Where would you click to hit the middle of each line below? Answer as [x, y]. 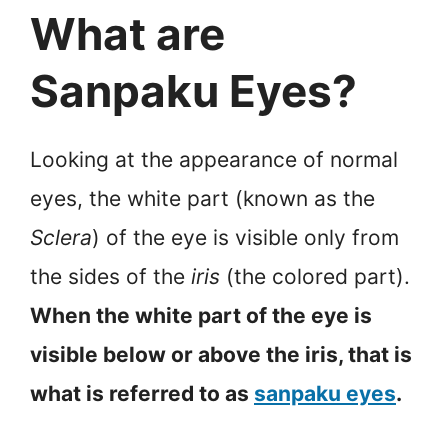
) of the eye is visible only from [245, 237]
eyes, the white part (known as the [202, 198]
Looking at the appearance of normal [214, 159]
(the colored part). [315, 276]
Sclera [61, 237]
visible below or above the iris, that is [221, 354]
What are [127, 33]
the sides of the [110, 276]
